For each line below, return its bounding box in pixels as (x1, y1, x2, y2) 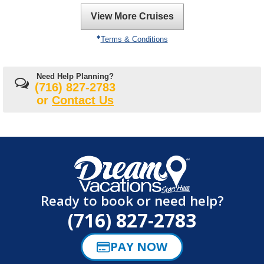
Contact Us (52, 94, 114, 107)
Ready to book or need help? (40, 192, 224, 210)
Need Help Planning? (37, 72, 114, 81)
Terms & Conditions (100, 35, 168, 44)
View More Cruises (90, 11, 174, 22)
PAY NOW (110, 239, 167, 255)
